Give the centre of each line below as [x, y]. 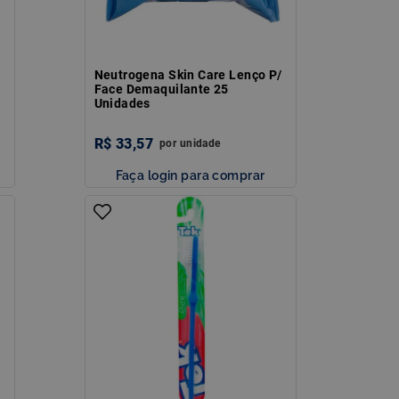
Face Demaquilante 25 [161, 89]
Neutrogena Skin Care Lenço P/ [188, 74]
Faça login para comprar [190, 175]
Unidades [122, 103]
